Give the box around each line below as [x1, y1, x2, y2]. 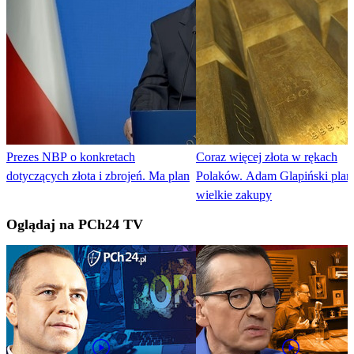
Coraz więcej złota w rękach [196, 150, 337, 164]
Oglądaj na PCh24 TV [6, 217, 143, 233]
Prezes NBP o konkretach [6, 150, 135, 164]
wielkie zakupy [196, 188, 272, 202]
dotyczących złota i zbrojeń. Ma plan [6, 169, 190, 183]
